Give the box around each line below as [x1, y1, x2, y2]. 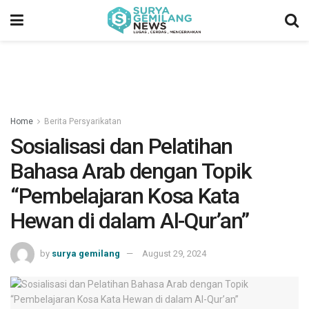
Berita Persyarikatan [44, 117, 121, 126]
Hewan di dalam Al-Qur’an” [10, 208, 249, 234]
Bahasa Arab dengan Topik [10, 158, 252, 184]
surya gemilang [52, 248, 120, 259]
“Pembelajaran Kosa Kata [10, 183, 239, 209]
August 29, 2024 [142, 248, 206, 259]
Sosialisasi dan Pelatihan [10, 133, 232, 159]
